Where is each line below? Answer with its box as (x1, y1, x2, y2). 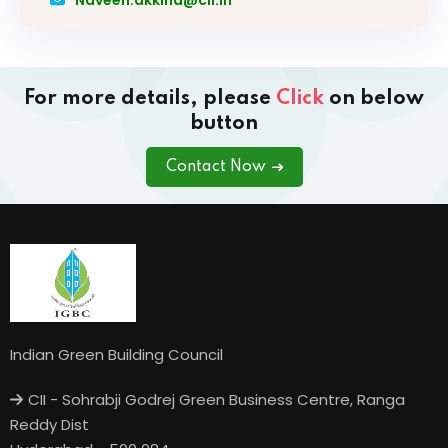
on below (324, 88, 424, 109)
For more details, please (24, 88, 276, 109)
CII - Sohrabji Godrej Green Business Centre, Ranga (28, 388, 406, 410)
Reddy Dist (10, 413, 89, 435)
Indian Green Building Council (10, 343, 223, 365)
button (190, 113, 258, 134)
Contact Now (165, 158, 266, 175)
